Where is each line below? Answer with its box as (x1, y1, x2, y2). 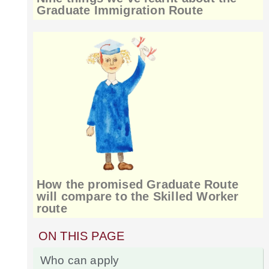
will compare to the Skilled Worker (36, 189, 239, 203)
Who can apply (40, 253, 119, 267)
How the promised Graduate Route (36, 177, 238, 191)
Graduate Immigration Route (36, 4, 203, 17)
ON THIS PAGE (38, 229, 125, 243)
